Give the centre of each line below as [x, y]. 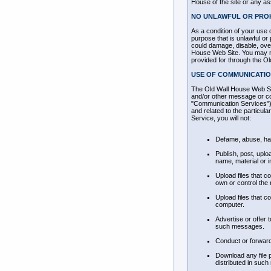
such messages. [240, 226]
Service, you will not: [221, 118]
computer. [230, 204]
